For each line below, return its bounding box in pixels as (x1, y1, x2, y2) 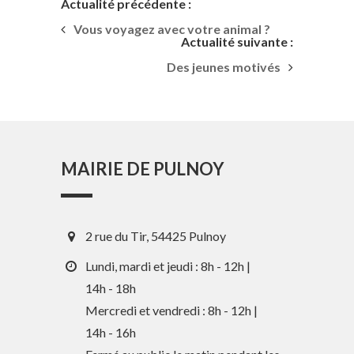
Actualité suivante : (180, 34, 293, 50)
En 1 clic (164, 329, 209, 344)
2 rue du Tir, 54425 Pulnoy (85, 228, 227, 244)
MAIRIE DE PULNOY (61, 158, 225, 180)
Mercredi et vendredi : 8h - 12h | (85, 303, 258, 318)
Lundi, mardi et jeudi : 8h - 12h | (85, 258, 251, 274)
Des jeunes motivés (166, 59, 281, 75)
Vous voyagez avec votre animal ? (73, 21, 271, 37)
